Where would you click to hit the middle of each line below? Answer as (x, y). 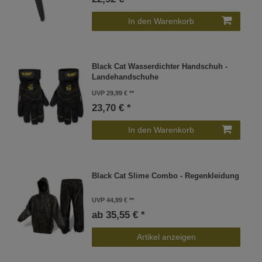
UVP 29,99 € (110, 93)
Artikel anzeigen (166, 237)
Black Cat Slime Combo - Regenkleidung (166, 176)
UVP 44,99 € (110, 200)
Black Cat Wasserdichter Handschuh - (160, 67)
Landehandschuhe (125, 77)
